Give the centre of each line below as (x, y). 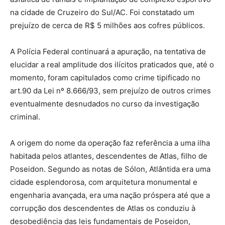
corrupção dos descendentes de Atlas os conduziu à (103, 208)
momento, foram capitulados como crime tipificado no (105, 78)
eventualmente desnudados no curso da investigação (105, 104)
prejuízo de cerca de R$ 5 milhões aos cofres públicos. (107, 25)
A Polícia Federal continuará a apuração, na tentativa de (108, 51)
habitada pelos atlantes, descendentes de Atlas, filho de (109, 156)
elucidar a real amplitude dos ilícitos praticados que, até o (112, 65)
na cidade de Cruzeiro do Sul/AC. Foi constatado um (102, 12)
